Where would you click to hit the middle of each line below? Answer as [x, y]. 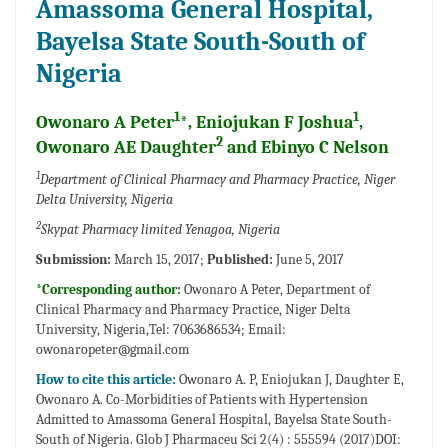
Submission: [75, 259]
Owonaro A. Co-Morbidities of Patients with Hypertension [202, 399]
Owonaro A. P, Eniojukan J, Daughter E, [291, 379]
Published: [241, 259]
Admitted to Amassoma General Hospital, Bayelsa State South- [214, 419]
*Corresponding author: [110, 289]
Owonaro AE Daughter [126, 147]
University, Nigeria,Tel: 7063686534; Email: [161, 329]
